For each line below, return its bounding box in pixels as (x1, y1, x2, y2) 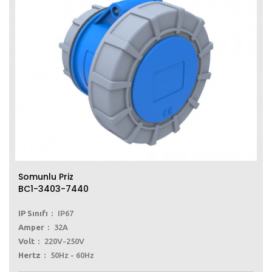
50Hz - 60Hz (50, 251, 94, 260)
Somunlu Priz (18, 171, 73, 183)
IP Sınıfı (18, 209, 48, 218)
